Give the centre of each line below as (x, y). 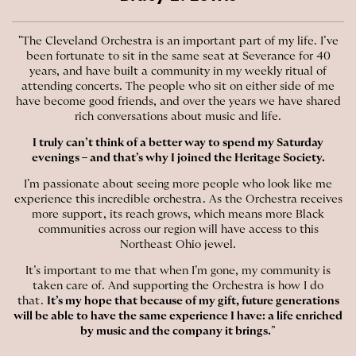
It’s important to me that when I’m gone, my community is (178, 271)
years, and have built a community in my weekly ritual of (178, 71)
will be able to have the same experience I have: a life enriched (178, 316)
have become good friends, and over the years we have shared (178, 101)
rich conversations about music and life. (178, 116)
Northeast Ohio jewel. (178, 244)
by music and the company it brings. (176, 331)
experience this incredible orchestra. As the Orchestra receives (178, 199)
